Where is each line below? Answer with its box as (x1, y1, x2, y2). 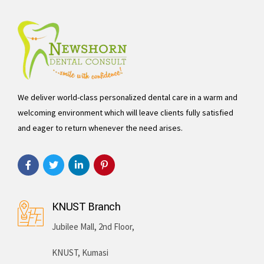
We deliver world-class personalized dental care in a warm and (18, 92, 237, 103)
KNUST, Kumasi (52, 246, 108, 258)
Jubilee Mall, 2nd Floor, (52, 220, 134, 232)
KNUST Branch (52, 200, 120, 215)
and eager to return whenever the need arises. (18, 123, 183, 134)
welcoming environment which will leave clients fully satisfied (18, 107, 233, 118)
